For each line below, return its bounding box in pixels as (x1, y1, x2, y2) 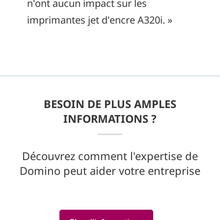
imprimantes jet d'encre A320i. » (27, 13, 172, 27)
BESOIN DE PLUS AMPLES (44, 96, 176, 111)
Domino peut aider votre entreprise (20, 163, 200, 178)
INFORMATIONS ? (63, 111, 157, 126)
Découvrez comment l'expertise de (22, 148, 198, 163)
